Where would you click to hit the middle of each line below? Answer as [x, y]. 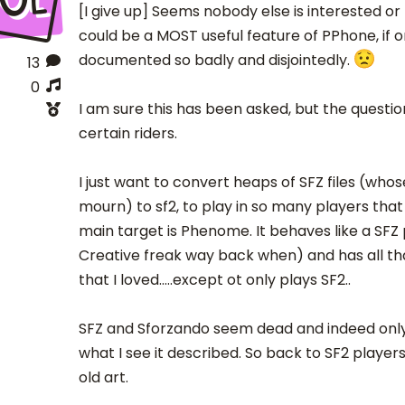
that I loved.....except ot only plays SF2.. [214, 280]
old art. [103, 378]
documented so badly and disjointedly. [216, 61]
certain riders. [127, 134]
